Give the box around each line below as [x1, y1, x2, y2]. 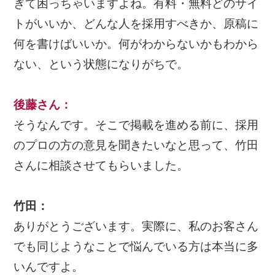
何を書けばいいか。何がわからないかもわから [14, 37, 259, 50]
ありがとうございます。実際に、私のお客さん [14, 219, 259, 233]
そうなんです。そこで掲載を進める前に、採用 [14, 118, 259, 131]
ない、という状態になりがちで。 [14, 57, 189, 71]
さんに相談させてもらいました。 [14, 158, 189, 172]
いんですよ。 [14, 260, 84, 273]
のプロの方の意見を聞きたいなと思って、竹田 [14, 138, 259, 152]
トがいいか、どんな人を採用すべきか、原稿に [14, 17, 259, 30]
